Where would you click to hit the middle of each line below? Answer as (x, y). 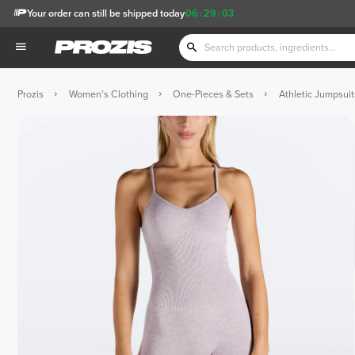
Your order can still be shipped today (105, 13)
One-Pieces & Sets (213, 94)
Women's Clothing (108, 94)
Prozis (31, 94)
